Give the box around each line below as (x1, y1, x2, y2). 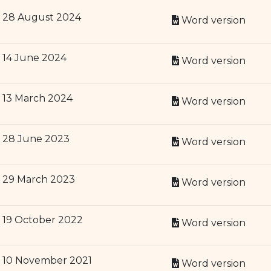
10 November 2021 (2, 255, 92, 266)
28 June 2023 (2, 133, 70, 145)
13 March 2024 (2, 93, 73, 104)
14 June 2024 (2, 52, 67, 64)
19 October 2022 (2, 214, 83, 226)
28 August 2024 (2, 11, 81, 23)
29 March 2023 (2, 174, 75, 185)
